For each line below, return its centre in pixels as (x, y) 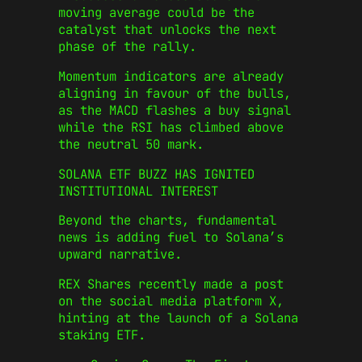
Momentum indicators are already (171, 76)
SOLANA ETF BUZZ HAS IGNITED (156, 174)
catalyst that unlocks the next (167, 30)
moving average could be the (156, 13)
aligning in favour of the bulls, (175, 93)
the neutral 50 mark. (131, 144)
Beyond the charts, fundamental (167, 221)
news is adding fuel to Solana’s (171, 238)
